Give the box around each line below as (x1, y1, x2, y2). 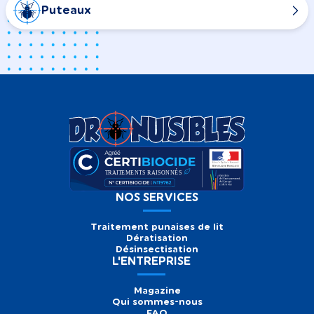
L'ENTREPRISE (111, 255, 191, 267)
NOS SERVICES (116, 191, 198, 203)
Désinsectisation (116, 244, 198, 254)
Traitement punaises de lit (90, 221, 224, 231)
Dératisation (126, 233, 188, 243)
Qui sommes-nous (111, 296, 203, 306)
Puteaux (41, 4, 91, 16)
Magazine (133, 285, 181, 295)
